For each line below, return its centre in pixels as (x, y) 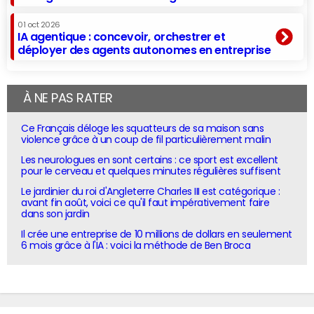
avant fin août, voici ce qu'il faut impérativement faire (145, 202)
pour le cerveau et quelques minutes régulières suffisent (151, 171)
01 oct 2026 (39, 25)
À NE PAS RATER (68, 98)
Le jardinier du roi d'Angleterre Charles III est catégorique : (151, 191)
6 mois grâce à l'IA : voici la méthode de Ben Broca (136, 246)
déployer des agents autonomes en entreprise (144, 49)
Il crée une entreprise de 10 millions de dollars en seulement (157, 234)
